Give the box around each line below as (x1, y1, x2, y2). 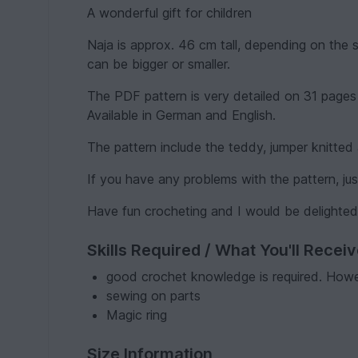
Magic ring (106, 307, 168, 324)
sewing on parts (106, 288, 201, 304)
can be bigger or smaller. (87, 56, 231, 73)
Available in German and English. (87, 107, 276, 124)
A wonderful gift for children (87, 5, 253, 22)
